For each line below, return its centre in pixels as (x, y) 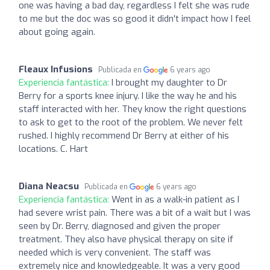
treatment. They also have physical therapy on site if (126, 239)
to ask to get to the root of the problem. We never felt (131, 122)
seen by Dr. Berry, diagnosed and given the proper (120, 226)
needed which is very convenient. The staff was (115, 252)
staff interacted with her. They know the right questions (133, 109)
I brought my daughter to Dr (169, 82)
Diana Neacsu (49, 186)
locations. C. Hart (53, 149)
